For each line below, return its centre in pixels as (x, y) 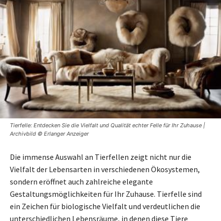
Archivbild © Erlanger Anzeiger (49, 133)
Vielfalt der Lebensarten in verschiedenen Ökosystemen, (105, 169)
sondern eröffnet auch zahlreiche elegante (81, 181)
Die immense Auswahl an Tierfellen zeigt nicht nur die (101, 157)
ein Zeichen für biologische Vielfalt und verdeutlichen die (105, 206)
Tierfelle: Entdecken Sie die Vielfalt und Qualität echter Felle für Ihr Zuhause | (108, 125)
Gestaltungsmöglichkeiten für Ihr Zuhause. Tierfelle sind (106, 194)
